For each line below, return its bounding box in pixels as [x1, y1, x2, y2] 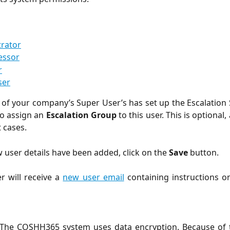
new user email [63, 171, 124, 183]
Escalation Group [46, 109, 117, 121]
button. [188, 146, 219, 158]
